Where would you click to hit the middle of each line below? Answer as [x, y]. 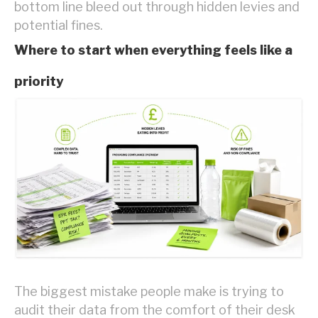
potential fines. [59, 25]
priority [39, 81]
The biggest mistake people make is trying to [149, 292]
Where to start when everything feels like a [153, 50]
